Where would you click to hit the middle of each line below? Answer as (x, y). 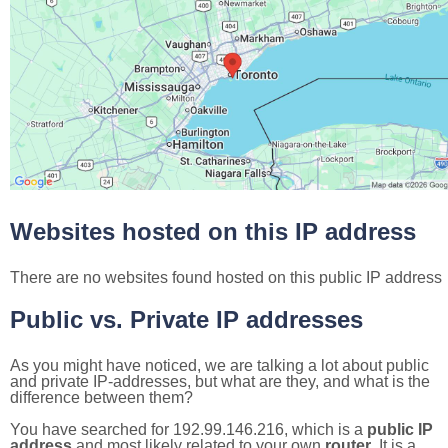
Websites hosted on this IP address (213, 231)
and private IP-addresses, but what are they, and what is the (220, 381)
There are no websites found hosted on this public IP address (226, 277)
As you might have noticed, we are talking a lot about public (219, 365)
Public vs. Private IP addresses (186, 319)
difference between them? (101, 397)
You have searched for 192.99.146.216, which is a (188, 429)
